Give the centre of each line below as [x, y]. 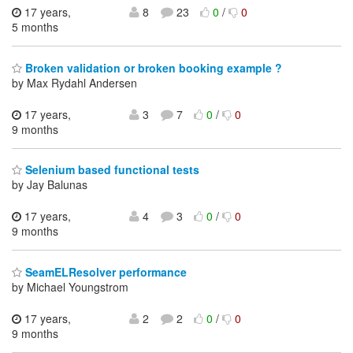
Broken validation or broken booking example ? [152, 67]
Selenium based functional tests [111, 170]
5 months [35, 27]
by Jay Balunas [50, 185]
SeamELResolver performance [104, 271]
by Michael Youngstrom [70, 286]
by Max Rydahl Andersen [74, 82]
